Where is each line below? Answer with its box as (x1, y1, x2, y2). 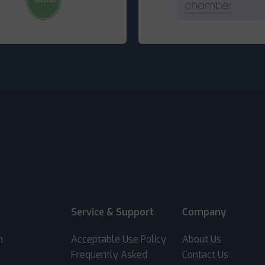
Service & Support (71, 206, 154, 219)
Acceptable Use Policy (71, 233, 167, 246)
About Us (182, 233, 221, 246)
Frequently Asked (71, 248, 148, 261)
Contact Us (182, 248, 228, 261)
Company (182, 206, 226, 219)
